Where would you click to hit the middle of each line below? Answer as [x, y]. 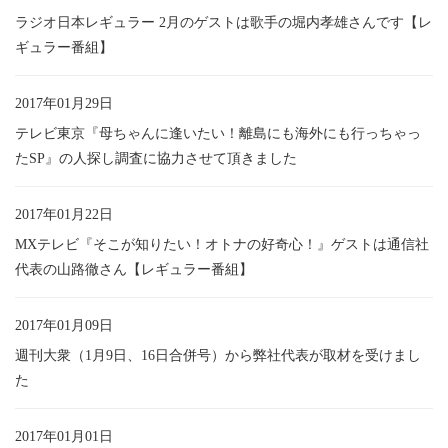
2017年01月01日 [64, 436]
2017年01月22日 [64, 214]
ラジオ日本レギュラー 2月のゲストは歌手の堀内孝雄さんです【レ [223, 22]
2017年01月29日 [64, 103]
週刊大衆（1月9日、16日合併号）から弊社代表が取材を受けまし [218, 355]
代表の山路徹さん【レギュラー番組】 [134, 269]
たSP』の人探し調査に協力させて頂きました [156, 158]
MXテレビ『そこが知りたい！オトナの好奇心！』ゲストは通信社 [222, 244]
